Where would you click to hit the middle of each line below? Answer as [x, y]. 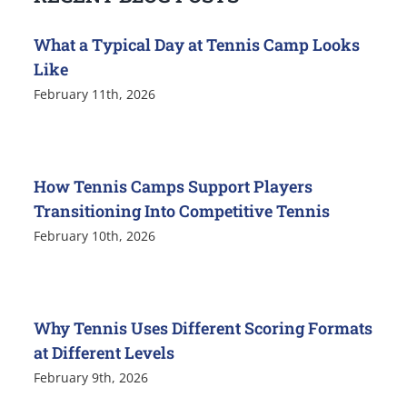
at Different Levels [104, 352]
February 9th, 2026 [91, 377]
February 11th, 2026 [95, 94]
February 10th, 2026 [95, 235]
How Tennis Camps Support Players [174, 186]
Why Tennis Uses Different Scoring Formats [203, 328]
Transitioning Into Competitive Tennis [182, 210]
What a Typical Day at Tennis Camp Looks [197, 44]
